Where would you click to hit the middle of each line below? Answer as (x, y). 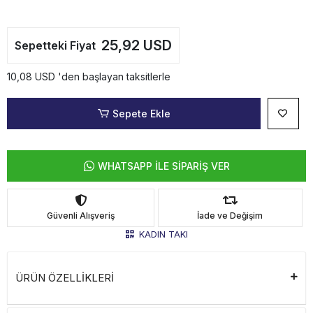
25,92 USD (137, 46)
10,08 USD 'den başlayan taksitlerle (89, 77)
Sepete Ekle (141, 114)
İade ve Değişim (230, 215)
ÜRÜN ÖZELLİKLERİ (65, 278)
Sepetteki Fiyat (55, 46)
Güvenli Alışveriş (80, 215)
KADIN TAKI (163, 234)
